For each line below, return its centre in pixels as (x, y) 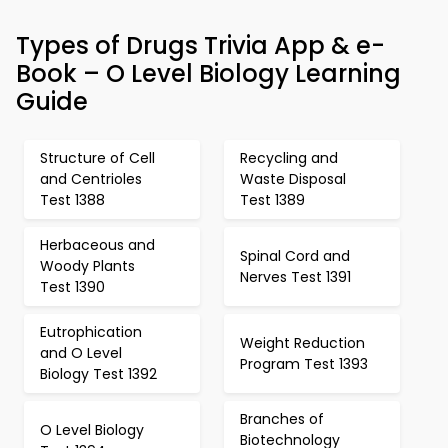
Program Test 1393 (304, 363)
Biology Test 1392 (98, 374)
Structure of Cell (97, 158)
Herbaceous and (97, 245)
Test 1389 (272, 200)
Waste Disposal (293, 179)
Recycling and (289, 158)
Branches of (282, 419)
